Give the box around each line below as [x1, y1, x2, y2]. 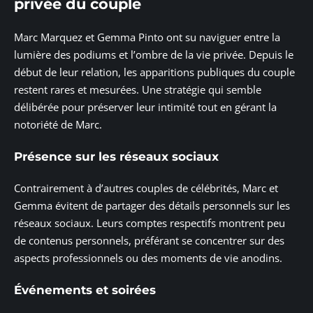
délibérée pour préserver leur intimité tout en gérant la [14, 100, 277, 115]
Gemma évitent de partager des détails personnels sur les [14, 198, 290, 213]
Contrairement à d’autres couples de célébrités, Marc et [14, 181, 278, 196]
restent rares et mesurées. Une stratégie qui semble [14, 82, 261, 97]
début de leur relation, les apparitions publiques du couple [14, 65, 295, 80]
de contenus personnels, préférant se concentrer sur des [14, 233, 284, 248]
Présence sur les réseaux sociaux [14, 149, 219, 163]
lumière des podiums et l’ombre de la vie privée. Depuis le [14, 48, 293, 62]
